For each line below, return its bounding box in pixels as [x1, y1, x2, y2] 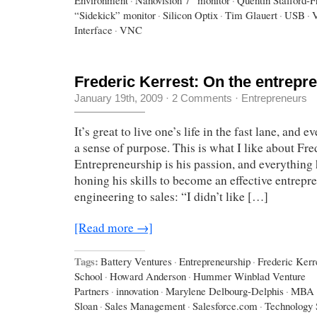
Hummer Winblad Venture [193, 268, 306, 283]
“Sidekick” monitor [74, 7, 156, 22]
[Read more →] [74, 219, 153, 236]
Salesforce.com [192, 298, 258, 313]
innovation [116, 283, 158, 298]
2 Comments [172, 91, 232, 104]
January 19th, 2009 [74, 91, 163, 104]
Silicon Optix [163, 7, 218, 22]
